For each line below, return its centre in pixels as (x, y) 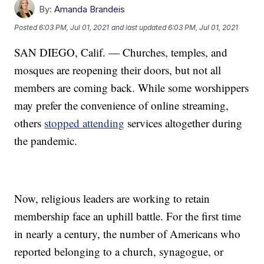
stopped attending (85, 123)
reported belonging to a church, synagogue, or (119, 251)
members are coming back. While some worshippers (132, 87)
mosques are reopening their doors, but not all (118, 70)
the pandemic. (46, 140)
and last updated (139, 28)
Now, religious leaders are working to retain (112, 198)
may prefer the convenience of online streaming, (122, 105)
